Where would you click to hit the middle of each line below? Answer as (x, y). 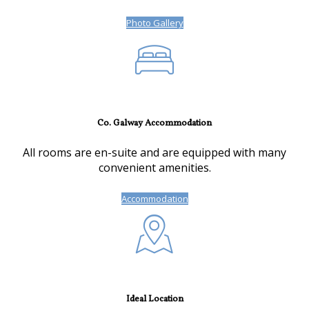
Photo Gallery (154, 22)
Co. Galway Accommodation (154, 123)
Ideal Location (154, 299)
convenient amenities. (154, 168)
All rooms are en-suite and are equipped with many (154, 153)
